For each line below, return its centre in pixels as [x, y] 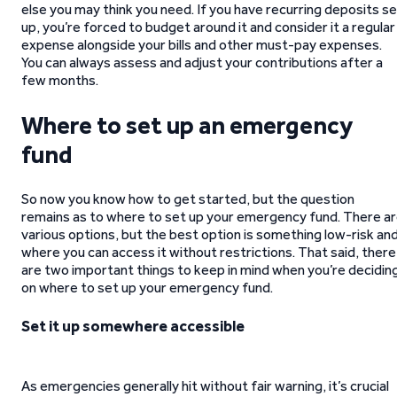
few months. [60, 80]
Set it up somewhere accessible [133, 326]
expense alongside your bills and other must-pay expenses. [202, 45]
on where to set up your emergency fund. [147, 288]
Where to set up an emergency [187, 125]
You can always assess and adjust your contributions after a [202, 62]
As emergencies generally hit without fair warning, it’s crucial [205, 386]
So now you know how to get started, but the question [188, 199]
